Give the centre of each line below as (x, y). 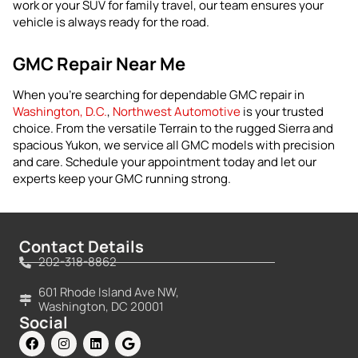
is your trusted (282, 111)
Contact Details (82, 247)
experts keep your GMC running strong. (122, 179)
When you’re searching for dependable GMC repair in (159, 95)
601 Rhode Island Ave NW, (108, 292)
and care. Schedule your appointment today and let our (165, 162)
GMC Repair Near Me (99, 64)
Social (44, 322)
